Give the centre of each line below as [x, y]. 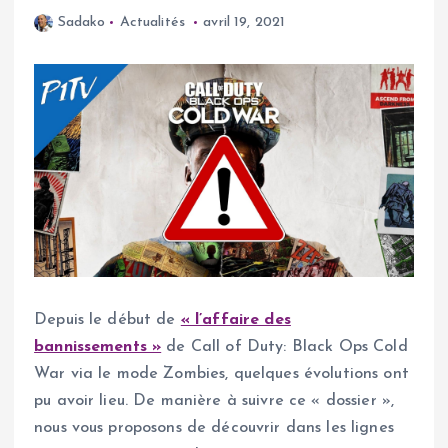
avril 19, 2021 [244, 22]
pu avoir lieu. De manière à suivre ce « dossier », [214, 401]
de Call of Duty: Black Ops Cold [284, 347]
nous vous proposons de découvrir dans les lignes [214, 428]
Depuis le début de [107, 320]
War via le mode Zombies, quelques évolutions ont [221, 374]
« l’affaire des [235, 320]
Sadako [81, 22]
